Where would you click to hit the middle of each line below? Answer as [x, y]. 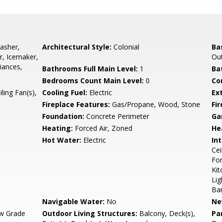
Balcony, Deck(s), [166, 213]
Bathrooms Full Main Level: [90, 69]
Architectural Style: [77, 47]
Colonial [126, 47]
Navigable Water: [74, 201]
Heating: [58, 128]
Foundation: [63, 116]
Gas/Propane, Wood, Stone [155, 104]
